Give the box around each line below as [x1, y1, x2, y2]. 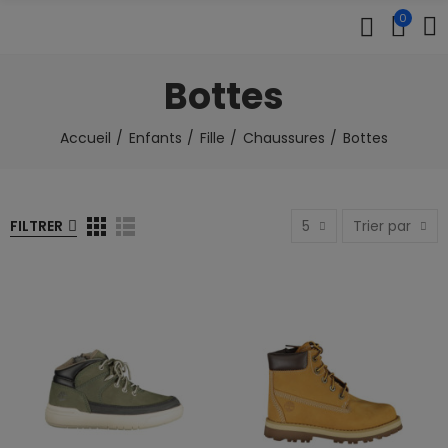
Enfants [129, 128, 182, 148]
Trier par [353, 216, 411, 236]
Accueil [60, 128, 111, 148]
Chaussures [243, 128, 325, 148]
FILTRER [10, 216, 63, 236]
